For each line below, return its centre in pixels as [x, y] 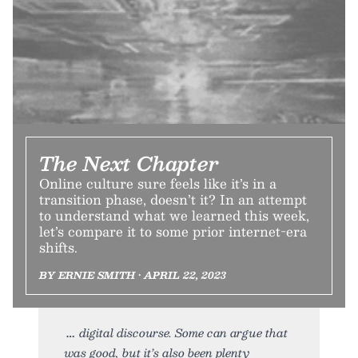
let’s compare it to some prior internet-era [173, 231]
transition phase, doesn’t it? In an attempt [173, 199]
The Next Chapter [129, 163]
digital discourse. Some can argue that [183, 332]
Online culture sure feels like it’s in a [158, 183]
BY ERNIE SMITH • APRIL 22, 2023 [133, 274]
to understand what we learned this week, [174, 215]
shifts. [58, 247]
